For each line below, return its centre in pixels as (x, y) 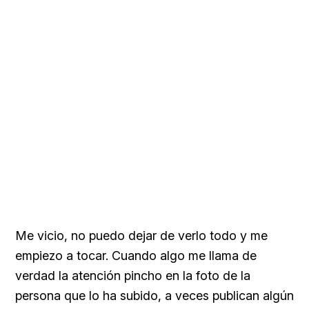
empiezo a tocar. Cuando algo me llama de (136, 255)
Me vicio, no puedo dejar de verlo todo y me (141, 235)
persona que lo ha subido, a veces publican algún (154, 295)
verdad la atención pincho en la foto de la (133, 275)
